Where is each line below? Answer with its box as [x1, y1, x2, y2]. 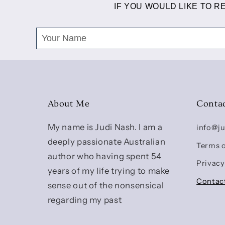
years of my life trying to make [47, 166, 170, 176]
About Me [47, 98, 90, 109]
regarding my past [47, 195, 122, 205]
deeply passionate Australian [47, 137, 166, 147]
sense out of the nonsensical [47, 180, 164, 191]
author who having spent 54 [47, 151, 162, 162]
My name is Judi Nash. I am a [47, 122, 163, 133]
